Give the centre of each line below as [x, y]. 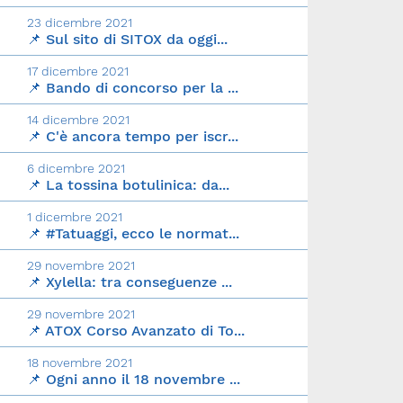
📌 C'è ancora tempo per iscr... [133, 137]
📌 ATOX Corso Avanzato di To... [136, 331]
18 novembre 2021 [80, 363]
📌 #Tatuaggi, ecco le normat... [133, 234]
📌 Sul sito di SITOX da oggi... [127, 40]
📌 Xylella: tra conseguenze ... [130, 282]
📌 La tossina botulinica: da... [128, 185]
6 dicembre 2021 [76, 169]
